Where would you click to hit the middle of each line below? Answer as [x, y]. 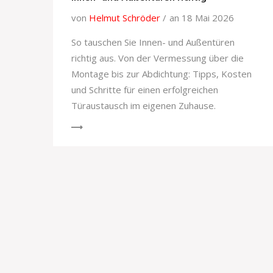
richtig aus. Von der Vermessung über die [158, 58]
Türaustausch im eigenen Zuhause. [144, 106]
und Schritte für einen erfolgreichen [145, 90]
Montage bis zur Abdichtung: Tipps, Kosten [161, 74]
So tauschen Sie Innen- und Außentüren [153, 42]
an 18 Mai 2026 [202, 18]
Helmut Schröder [125, 18]
